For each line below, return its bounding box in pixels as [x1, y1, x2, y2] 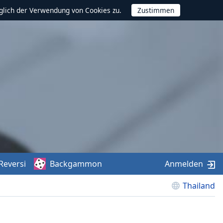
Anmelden [165, 158, 203, 169]
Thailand [183, 180, 215, 191]
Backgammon [50, 158, 103, 169]
